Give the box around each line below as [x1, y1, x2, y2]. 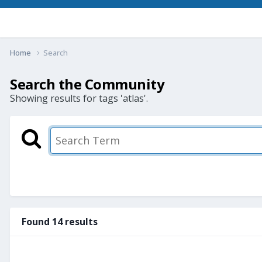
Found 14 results [22, 215, 98, 228]
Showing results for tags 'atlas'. [10, 91, 148, 105]
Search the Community [10, 74, 165, 94]
